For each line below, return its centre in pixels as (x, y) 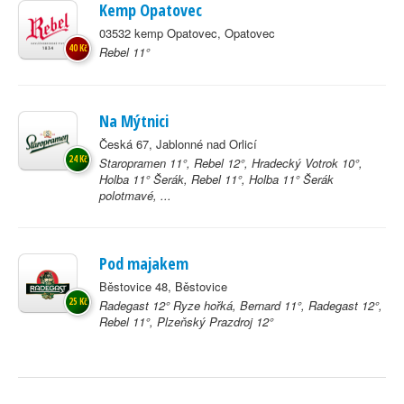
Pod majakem (144, 263)
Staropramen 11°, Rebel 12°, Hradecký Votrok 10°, (231, 163)
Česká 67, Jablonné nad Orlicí (178, 144)
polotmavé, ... (135, 195)
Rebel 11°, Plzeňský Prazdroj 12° (186, 321)
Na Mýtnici (134, 121)
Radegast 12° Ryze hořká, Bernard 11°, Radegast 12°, (241, 305)
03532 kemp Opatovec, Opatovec (187, 33)
